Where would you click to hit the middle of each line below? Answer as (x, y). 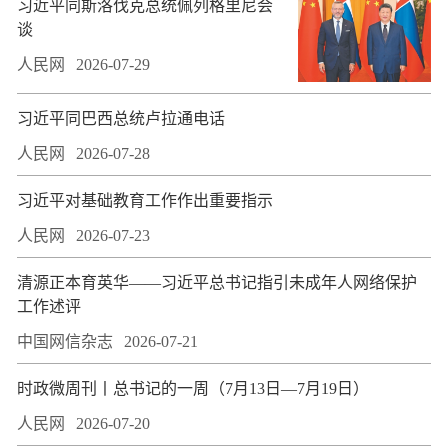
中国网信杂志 (65, 342)
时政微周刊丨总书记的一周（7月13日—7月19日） (193, 389)
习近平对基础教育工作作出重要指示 (145, 201)
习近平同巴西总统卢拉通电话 (121, 119)
